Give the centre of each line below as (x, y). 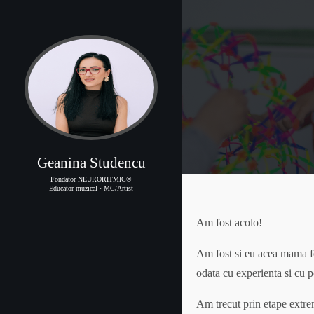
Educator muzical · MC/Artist (91, 188)
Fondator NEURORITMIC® (91, 179)
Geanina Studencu (91, 163)
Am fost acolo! (229, 223)
